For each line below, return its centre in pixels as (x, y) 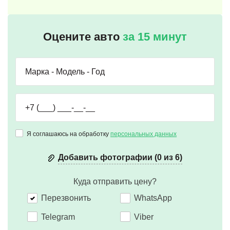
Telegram (58, 217)
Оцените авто (83, 37)
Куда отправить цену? (115, 181)
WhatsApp (153, 198)
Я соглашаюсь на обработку (69, 134)
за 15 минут (155, 37)
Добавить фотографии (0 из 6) (120, 157)
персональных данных (143, 134)
